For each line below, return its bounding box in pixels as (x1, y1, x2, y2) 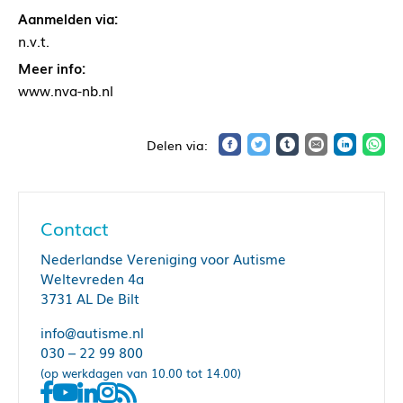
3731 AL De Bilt (40, 288, 139, 309)
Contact (40, 214, 109, 242)
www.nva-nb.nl (18, 80, 113, 101)
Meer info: (18, 58, 85, 78)
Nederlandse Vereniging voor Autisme (40, 248, 286, 269)
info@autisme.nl (40, 322, 144, 343)
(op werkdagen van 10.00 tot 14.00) (40, 364, 241, 382)
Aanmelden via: (18, 8, 118, 29)
